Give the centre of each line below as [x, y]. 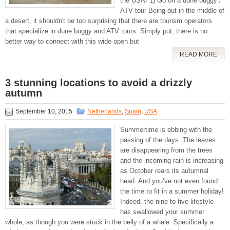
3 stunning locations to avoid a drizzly [99, 83]
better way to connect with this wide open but [72, 42]
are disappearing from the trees [166, 150]
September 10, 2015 [44, 112]
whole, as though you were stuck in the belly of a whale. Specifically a [109, 222]
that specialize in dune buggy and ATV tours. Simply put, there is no [106, 31]
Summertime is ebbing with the [166, 130]
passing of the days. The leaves [168, 140]
